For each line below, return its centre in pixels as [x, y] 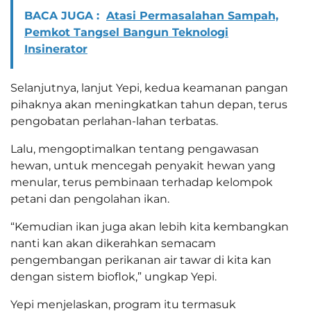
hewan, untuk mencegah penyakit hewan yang [143, 165]
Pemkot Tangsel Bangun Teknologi [126, 32]
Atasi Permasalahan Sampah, [192, 15]
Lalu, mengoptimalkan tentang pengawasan [135, 149]
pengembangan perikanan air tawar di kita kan [141, 260]
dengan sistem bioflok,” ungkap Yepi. [114, 276]
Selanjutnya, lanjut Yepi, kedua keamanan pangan [149, 87]
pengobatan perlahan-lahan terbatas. [114, 121]
